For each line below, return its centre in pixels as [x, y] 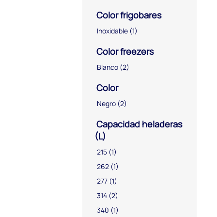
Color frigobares [128, 15]
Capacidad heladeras [138, 124]
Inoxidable [112, 31]
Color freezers [124, 51]
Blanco [108, 67]
